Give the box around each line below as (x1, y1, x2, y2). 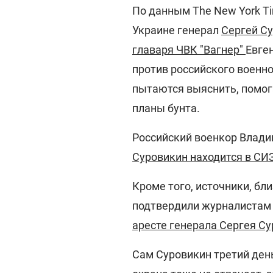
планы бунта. (132, 102, 200, 115)
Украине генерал (132, 24, 221, 37)
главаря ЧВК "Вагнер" (132, 43, 246, 56)
